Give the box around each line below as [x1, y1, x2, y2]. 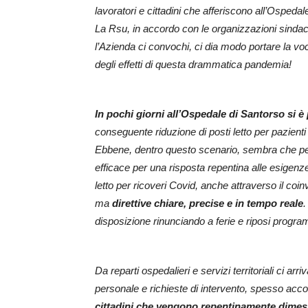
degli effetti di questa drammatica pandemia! [95, 58, 291, 71]
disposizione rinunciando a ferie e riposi [95, 215, 273, 228]
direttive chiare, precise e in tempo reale [112, 197, 303, 210]
